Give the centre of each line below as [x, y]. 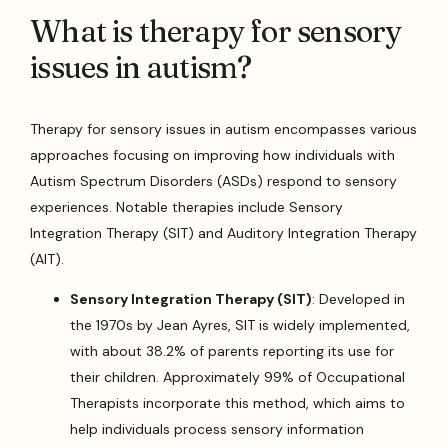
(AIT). [47, 258]
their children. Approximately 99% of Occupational [238, 376]
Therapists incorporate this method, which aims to [238, 402]
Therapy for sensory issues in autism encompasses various [224, 128]
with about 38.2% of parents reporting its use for [232, 350]
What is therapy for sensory [216, 31]
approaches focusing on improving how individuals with [213, 154]
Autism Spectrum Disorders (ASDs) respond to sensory [214, 180]
